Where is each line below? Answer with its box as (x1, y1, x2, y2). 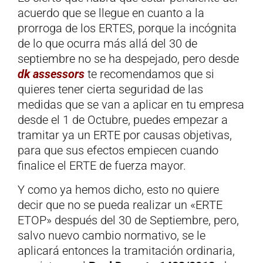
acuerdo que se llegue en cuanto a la (18, 6, 204, 21)
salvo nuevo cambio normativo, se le (18, 228, 205, 242)
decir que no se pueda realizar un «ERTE (18, 197, 222, 212)
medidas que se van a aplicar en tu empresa (18, 97, 244, 112)
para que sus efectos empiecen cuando (18, 143, 218, 158)
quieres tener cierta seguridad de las (18, 82, 203, 97)
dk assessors (18, 67, 85, 82)
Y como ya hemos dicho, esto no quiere (18, 182, 219, 197)
